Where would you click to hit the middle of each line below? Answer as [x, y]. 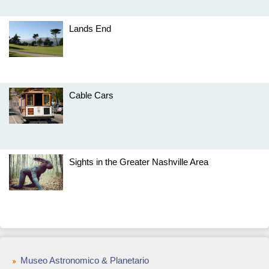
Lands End [90, 29]
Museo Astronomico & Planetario [85, 260]
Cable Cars [91, 95]
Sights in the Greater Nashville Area [139, 162]
